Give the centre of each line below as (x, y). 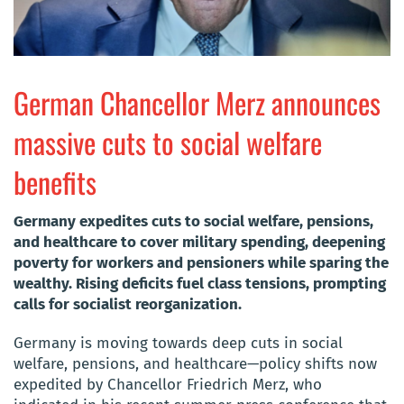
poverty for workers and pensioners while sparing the (201, 262)
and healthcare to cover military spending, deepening (199, 242)
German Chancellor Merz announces (197, 102)
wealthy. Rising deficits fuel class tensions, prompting (200, 283)
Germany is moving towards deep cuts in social (178, 343)
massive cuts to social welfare (168, 142)
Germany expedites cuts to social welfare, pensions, (193, 221)
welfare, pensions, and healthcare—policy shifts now (195, 363)
